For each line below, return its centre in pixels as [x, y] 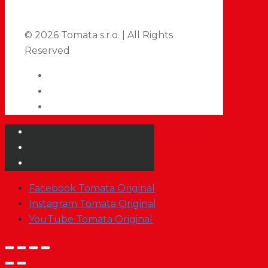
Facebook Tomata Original [92, 188]
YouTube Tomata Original [91, 219]
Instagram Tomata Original [92, 203]
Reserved [47, 50]
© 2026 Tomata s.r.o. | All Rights [99, 35]
